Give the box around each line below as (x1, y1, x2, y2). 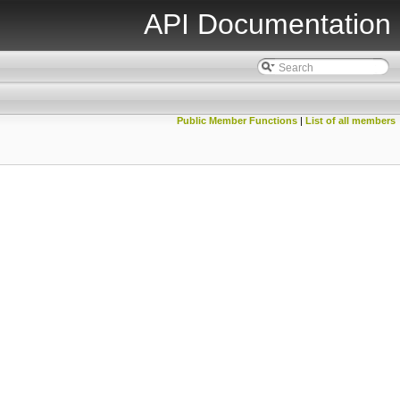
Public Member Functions (177, 115, 297, 126)
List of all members (305, 115, 396, 126)
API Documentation (144, 8, 391, 40)
